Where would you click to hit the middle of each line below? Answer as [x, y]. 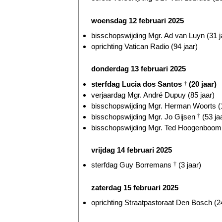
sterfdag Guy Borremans [132, 165]
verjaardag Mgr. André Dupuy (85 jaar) [153, 95]
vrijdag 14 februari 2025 [132, 150]
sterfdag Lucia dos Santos [138, 84]
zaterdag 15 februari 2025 [135, 187]
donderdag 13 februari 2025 [139, 69]
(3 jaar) [189, 165]
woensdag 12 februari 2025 [138, 20]
